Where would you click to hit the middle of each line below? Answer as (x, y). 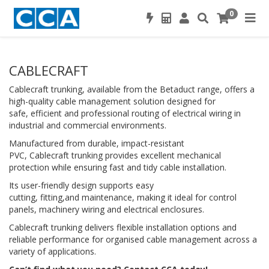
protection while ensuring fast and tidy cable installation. (119, 167)
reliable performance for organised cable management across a (133, 239)
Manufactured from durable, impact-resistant (97, 143)
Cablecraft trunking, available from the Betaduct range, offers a (132, 89)
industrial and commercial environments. (90, 125)
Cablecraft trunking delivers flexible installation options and (123, 227)
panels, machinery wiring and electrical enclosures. (109, 209)
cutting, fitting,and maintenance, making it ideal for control (123, 197)
